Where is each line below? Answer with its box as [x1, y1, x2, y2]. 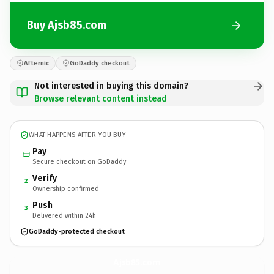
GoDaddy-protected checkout [29, 228, 125, 235]
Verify [32, 172, 57, 183]
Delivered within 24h [32, 211, 96, 220]
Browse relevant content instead [34, 93, 167, 104]
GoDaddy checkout [70, 59, 130, 67]
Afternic [24, 59, 49, 67]
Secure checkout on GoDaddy [32, 157, 126, 166]
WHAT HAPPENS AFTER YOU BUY [29, 131, 126, 139]
